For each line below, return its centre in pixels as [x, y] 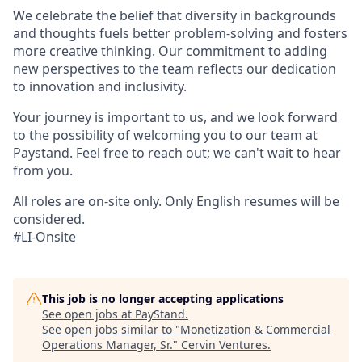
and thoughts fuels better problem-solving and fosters [180, 33]
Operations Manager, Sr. [107, 345]
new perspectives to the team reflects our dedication [175, 69]
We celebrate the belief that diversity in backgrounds [175, 15]
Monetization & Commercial [255, 329]
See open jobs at [88, 314]
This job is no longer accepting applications [163, 299]
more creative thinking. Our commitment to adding [170, 51]
